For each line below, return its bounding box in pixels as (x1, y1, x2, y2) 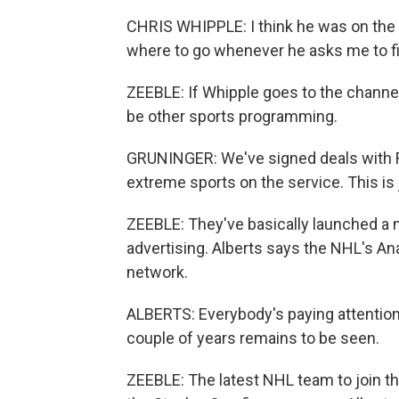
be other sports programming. (126, 107, 338, 126)
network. (126, 263, 188, 281)
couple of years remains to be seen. (126, 329, 379, 347)
